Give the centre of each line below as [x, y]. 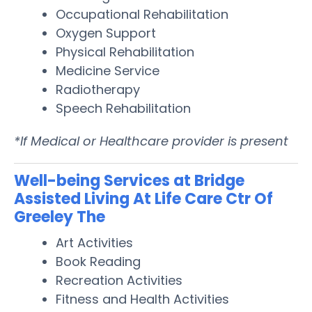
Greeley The [60, 217]
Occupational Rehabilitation [142, 14]
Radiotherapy [98, 89]
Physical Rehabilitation [125, 52]
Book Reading [98, 261]
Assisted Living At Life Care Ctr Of [143, 198]
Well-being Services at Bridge [129, 180]
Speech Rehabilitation [123, 108]
